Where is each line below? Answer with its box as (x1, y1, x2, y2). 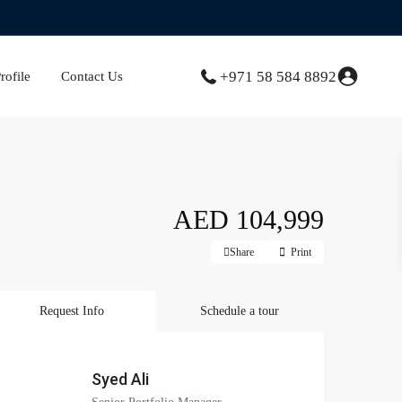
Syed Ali (92, 370, 149, 389)
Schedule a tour (200, 304, 280, 318)
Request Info (39, 304, 105, 318)
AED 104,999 (173, 204, 324, 234)
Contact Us (60, 69, 123, 83)
